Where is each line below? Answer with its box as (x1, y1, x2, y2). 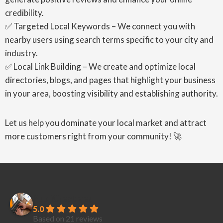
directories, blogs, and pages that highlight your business (5, 75, 216, 85)
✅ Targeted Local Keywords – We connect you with (5, 21, 195, 31)
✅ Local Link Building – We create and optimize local (5, 61, 196, 72)
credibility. (5, 7, 44, 18)
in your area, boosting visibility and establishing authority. (5, 88, 218, 99)
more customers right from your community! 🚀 (5, 131, 182, 141)
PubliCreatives (33, 193, 93, 204)
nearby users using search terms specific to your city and (5, 34, 214, 45)
